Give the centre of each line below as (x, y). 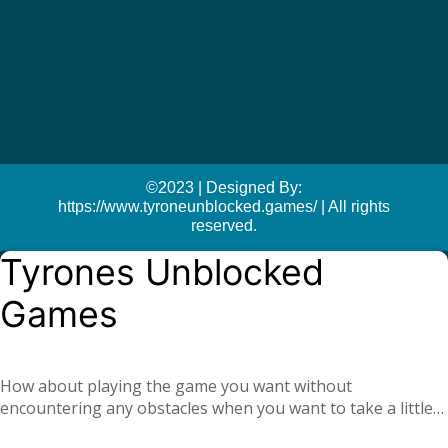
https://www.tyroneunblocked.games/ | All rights (224, 206)
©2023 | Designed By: (224, 187)
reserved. (224, 225)
